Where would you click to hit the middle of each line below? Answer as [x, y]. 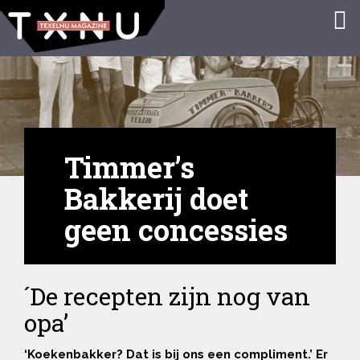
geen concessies [176, 229]
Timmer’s [129, 167]
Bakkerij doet [156, 198]
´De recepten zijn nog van [167, 296]
